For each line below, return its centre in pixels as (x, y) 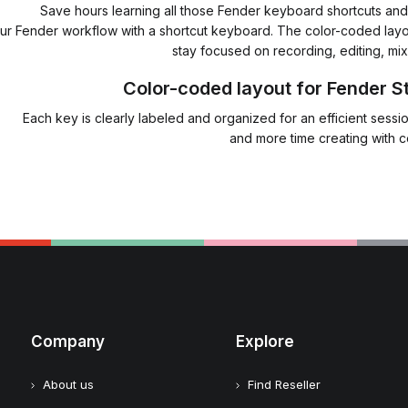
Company (67, 342)
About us (68, 385)
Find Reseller (285, 385)
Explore (265, 342)
